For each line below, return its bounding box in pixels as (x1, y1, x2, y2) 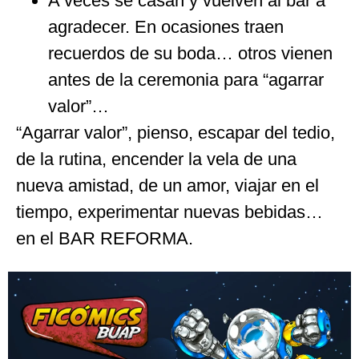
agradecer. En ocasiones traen (48, 17, 284, 38)
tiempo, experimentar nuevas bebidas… (16, 202, 323, 223)
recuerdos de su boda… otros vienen (48, 43, 333, 64)
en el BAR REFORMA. (16, 228, 193, 249)
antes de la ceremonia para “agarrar (48, 70, 324, 91)
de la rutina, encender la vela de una (16, 149, 296, 170)
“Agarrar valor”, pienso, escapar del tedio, (16, 123, 335, 143)
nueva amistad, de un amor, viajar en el (16, 175, 319, 196)
